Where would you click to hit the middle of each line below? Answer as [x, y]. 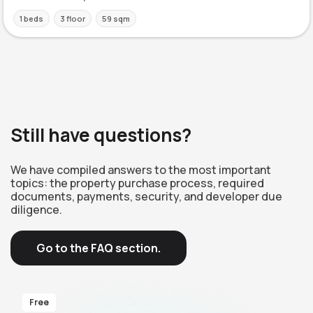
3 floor [73, 19]
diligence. [36, 210]
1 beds [31, 19]
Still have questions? [101, 135]
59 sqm [116, 19]
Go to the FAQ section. [99, 248]
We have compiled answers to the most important [141, 170]
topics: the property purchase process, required [137, 183]
